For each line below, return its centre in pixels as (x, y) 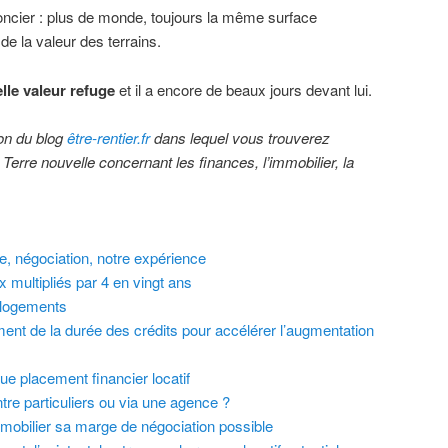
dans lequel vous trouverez (240, 138)
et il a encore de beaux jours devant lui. (243, 89)
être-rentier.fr (108, 138)
